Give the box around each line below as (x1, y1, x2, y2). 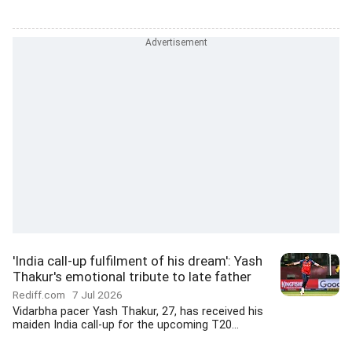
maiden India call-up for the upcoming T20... (13, 318, 239, 332)
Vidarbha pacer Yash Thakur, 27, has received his (13, 305, 263, 318)
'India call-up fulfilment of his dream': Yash (13, 253, 262, 269)
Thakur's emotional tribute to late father (13, 269, 251, 284)
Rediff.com (13, 288, 72, 301)
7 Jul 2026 (72, 288, 123, 301)
